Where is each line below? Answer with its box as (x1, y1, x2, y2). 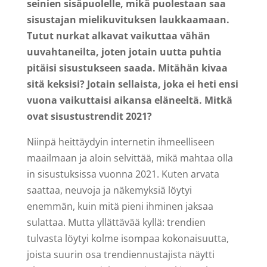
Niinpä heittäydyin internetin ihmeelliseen (26, 135, 215, 148)
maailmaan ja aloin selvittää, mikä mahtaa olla (26, 151, 233, 164)
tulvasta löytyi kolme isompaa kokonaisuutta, (26, 231, 229, 245)
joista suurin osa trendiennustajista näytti (26, 247, 215, 261)
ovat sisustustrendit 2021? (26, 109, 152, 123)
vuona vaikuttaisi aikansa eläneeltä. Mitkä (26, 93, 232, 107)
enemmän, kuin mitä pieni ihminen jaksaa (26, 199, 213, 213)
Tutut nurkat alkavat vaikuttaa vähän (26, 29, 210, 42)
